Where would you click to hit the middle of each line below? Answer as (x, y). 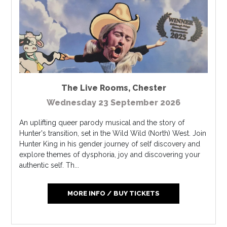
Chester (149, 88)
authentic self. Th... (49, 165)
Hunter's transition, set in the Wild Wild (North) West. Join (113, 133)
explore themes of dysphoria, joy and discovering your (110, 154)
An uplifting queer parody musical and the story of (102, 122)
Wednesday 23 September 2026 (113, 102)
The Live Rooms (94, 88)
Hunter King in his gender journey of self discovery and (110, 144)
